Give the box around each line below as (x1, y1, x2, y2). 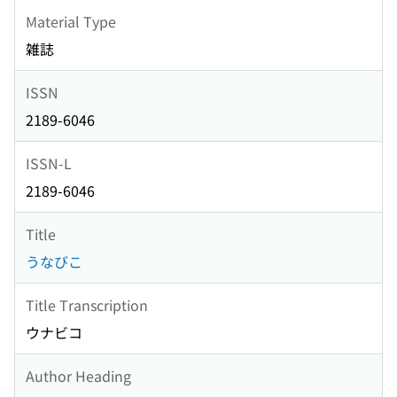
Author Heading (26, 364, 131, 386)
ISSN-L (26, 152, 72, 174)
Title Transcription (26, 293, 148, 315)
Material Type (26, 10, 116, 32)
